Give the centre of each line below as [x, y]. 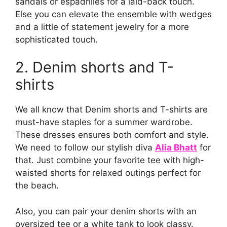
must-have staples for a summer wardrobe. [104, 122]
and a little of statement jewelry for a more [102, 27]
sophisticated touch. [56, 39]
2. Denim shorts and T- [94, 67]
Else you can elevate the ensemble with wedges [113, 14]
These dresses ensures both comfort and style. [112, 135]
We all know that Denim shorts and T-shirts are [111, 110]
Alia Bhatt [176, 148]
